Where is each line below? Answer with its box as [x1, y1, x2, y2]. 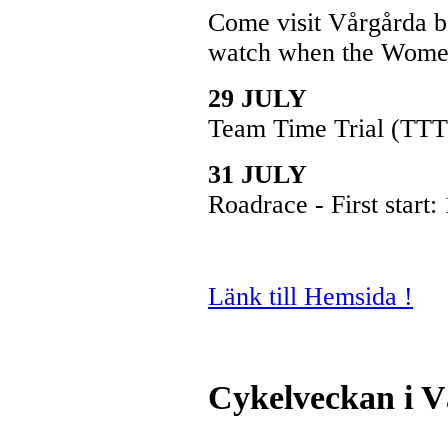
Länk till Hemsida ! [208, 281, 413, 311]
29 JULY [208, 83, 307, 113]
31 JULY [208, 159, 307, 189]
